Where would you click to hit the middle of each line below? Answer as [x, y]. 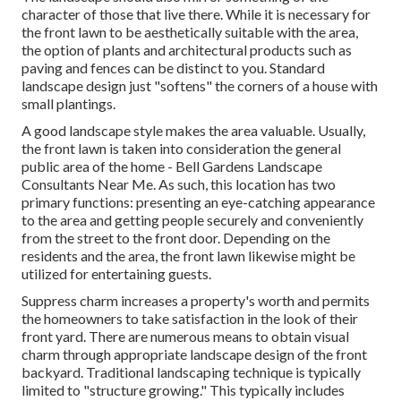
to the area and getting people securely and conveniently [192, 220]
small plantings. [68, 104]
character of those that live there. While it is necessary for [196, 14]
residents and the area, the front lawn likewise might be [188, 256]
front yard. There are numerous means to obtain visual [185, 337]
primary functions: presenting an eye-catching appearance [198, 202]
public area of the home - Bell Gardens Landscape [172, 166]
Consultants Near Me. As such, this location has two [179, 184]
